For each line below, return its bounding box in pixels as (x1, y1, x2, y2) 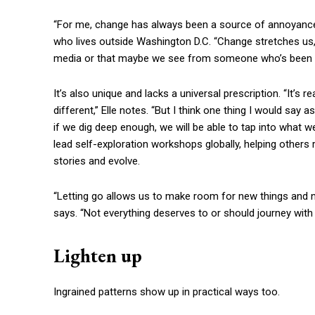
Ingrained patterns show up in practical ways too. (53, 285, 280, 299)
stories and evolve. (53, 155, 140, 168)
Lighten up (53, 243, 142, 269)
